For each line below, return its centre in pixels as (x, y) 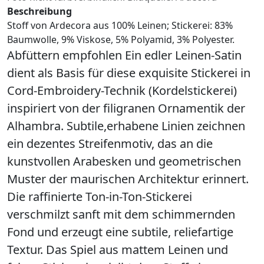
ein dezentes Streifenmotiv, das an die (110, 143)
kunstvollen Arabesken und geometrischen (124, 161)
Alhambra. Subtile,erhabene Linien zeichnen (126, 126)
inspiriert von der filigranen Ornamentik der (126, 108)
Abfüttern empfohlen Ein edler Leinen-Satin (124, 55)
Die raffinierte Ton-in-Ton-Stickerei (100, 196)
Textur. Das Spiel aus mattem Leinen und (118, 249)
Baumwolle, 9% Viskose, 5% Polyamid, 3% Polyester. (121, 39)
